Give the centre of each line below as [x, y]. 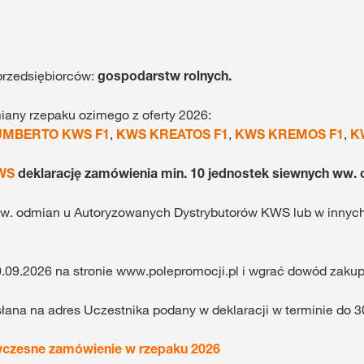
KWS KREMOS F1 [289, 134]
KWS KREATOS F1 [172, 134]
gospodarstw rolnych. [165, 75]
